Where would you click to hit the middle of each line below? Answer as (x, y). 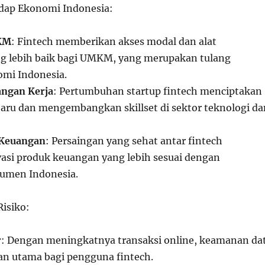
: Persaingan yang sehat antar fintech (134, 141)
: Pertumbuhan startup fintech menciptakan (157, 91)
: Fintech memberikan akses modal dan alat (114, 41)
